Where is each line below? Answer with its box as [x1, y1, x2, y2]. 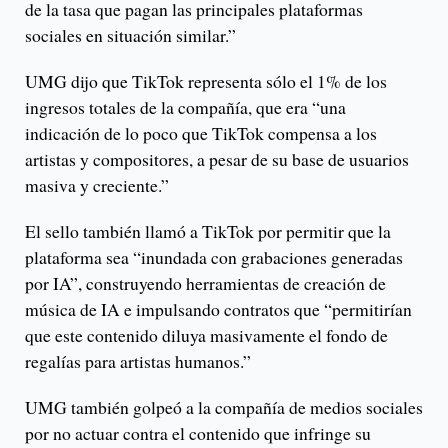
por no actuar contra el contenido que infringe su [25, 421, 371, 446]
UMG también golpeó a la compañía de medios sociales [25, 395, 423, 420]
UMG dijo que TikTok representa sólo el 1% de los [25, 69, 387, 94]
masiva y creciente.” [25, 173, 169, 198]
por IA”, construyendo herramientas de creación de [25, 271, 386, 296]
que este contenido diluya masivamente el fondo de [25, 323, 388, 348]
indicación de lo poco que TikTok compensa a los [25, 121, 377, 146]
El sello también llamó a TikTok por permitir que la [25, 219, 391, 244]
